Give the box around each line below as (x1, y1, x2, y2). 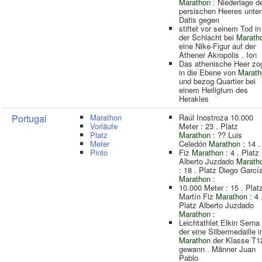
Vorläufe (90, 120, 118, 132)
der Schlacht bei (179, 32, 236, 43)
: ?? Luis (211, 129, 242, 140)
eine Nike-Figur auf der (179, 40, 256, 51)
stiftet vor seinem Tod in (179, 23, 261, 34)
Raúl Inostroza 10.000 (179, 112, 253, 123)
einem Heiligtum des (179, 84, 248, 95)
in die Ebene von (179, 67, 238, 78)
